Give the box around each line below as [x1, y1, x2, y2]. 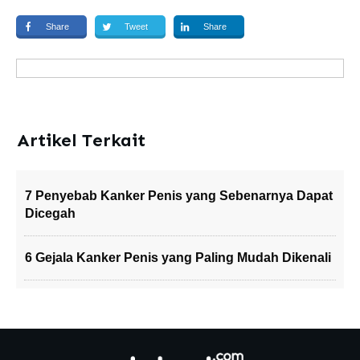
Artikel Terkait [17, 129, 145, 151]
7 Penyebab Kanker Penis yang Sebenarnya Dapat [25, 189, 333, 202]
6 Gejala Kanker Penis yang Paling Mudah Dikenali [25, 251, 331, 264]
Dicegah [25, 207, 76, 220]
